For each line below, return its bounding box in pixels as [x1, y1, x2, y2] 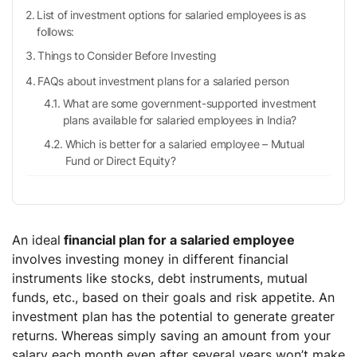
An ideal [12, 231, 61, 248]
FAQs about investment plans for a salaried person [37, 73, 289, 88]
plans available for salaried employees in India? [62, 112, 297, 127]
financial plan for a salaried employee [61, 231, 295, 248]
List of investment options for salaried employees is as [37, 7, 306, 22]
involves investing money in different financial [12, 250, 288, 267]
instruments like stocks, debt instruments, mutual [12, 269, 308, 286]
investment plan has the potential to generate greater [12, 308, 335, 324]
